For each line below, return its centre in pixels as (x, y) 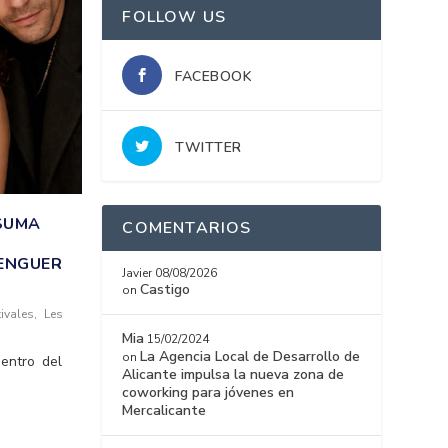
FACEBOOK (214, 77)
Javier (137, 273)
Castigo (165, 290)
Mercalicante (164, 411)
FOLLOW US (174, 17)
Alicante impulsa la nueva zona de (233, 375)
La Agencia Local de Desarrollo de (250, 357)
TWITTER (208, 148)
